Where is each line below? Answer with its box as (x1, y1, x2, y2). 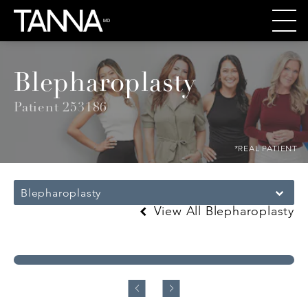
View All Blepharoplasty (149, 203, 294, 219)
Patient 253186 (14, 102, 108, 115)
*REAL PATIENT (234, 142, 298, 153)
